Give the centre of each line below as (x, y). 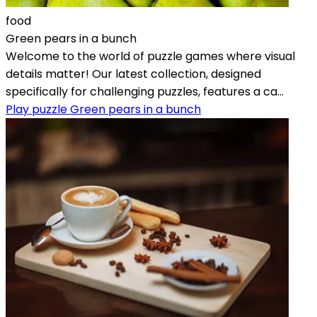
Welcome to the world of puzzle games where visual (150, 56)
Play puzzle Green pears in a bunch (103, 109)
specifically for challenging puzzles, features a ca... (145, 91)
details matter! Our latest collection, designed (133, 74)
